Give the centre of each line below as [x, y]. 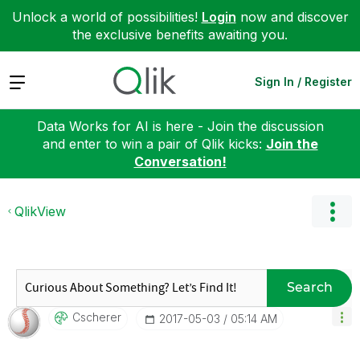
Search [309, 287]
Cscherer [97, 317]
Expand [31, 81]
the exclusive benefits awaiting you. [180, 35]
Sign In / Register [303, 81]
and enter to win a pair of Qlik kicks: [154, 143]
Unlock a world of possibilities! [106, 17]
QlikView [40, 211]
